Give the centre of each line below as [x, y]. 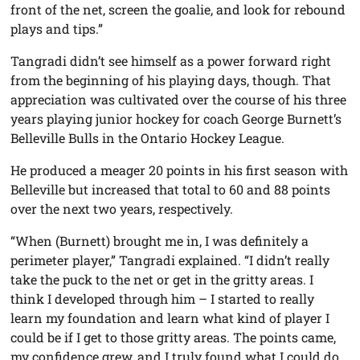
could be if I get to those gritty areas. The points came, [174, 337]
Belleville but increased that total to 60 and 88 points [171, 190]
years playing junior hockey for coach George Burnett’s [176, 119]
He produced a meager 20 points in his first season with [180, 170]
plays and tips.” [57, 29]
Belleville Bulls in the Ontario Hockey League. [148, 138]
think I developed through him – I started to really [163, 299]
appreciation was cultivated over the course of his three [179, 100]
